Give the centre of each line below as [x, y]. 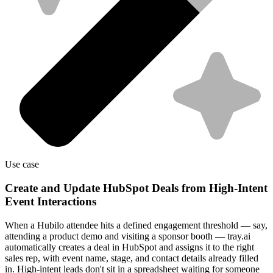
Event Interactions [51, 201]
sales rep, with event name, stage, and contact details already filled [132, 258]
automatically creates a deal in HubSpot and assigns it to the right [129, 247]
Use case [22, 165]
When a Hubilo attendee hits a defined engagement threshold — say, [136, 225]
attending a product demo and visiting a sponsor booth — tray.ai [128, 236]
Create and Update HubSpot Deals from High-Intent [136, 188]
